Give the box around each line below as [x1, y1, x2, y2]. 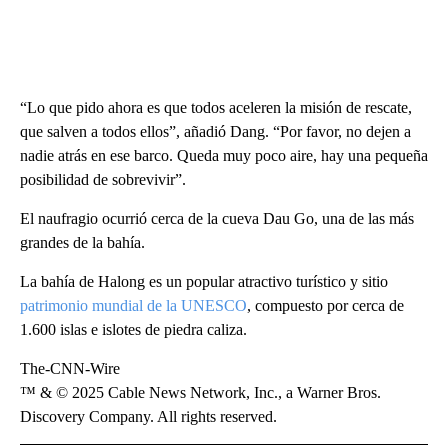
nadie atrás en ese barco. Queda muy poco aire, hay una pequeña [20, 147, 428, 165]
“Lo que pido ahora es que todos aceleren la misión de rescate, [20, 99, 412, 117]
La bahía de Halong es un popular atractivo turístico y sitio [20, 273, 388, 291]
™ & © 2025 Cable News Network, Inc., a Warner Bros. [20, 384, 381, 402]
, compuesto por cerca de [247, 297, 404, 315]
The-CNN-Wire [20, 360, 120, 378]
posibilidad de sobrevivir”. [20, 171, 186, 189]
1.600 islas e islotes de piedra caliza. [20, 321, 247, 339]
